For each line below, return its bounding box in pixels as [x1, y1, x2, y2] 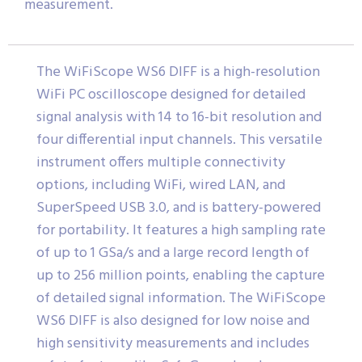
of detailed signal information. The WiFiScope [36, 287, 326, 311]
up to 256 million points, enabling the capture [36, 264, 325, 288]
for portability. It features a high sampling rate [36, 219, 326, 243]
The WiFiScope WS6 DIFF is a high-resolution [36, 61, 320, 85]
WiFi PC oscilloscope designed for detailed [36, 83, 305, 107]
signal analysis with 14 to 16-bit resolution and [36, 106, 322, 130]
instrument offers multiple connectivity [36, 151, 285, 175]
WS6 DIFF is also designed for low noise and [36, 309, 309, 334]
